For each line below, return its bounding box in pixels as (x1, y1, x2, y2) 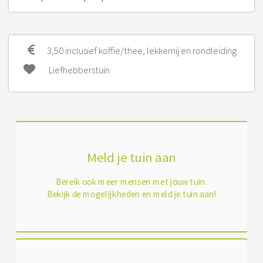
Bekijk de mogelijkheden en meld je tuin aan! (47, 188, 216, 200)
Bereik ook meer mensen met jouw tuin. (56, 176, 207, 187)
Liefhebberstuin (47, 63, 110, 76)
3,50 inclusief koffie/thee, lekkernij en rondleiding (47, 44, 237, 57)
